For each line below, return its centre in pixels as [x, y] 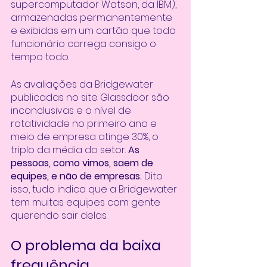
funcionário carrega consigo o [85, 44]
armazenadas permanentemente [93, 18]
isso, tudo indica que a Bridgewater [95, 189]
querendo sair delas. [59, 215]
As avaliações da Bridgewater [83, 84]
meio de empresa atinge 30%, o [86, 137]
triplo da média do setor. [69, 150]
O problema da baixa [88, 245]
